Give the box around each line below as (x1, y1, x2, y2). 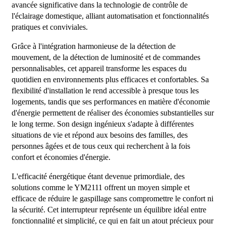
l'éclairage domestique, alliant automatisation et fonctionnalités (11, 11, 209, 20)
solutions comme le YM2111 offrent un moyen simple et (11, 183, 190, 192)
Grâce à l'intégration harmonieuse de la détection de (11, 41, 176, 50)
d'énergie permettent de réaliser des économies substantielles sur (11, 108, 214, 117)
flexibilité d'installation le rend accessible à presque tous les (11, 86, 199, 95)
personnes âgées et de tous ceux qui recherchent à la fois (11, 141, 190, 150)
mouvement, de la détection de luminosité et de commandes (11, 52, 200, 62)
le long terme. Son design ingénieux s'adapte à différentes (11, 119, 194, 128)
